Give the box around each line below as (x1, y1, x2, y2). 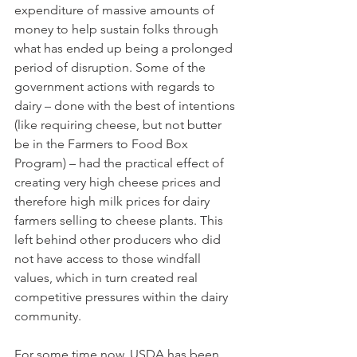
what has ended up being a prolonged (14, 41, 236, 56)
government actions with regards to (14, 79, 218, 94)
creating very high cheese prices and (14, 175, 224, 190)
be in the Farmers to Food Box (14, 136, 191, 151)
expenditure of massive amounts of (14, 2, 218, 18)
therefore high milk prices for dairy (14, 194, 213, 209)
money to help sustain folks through (14, 22, 222, 37)
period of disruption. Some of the (14, 60, 209, 75)
